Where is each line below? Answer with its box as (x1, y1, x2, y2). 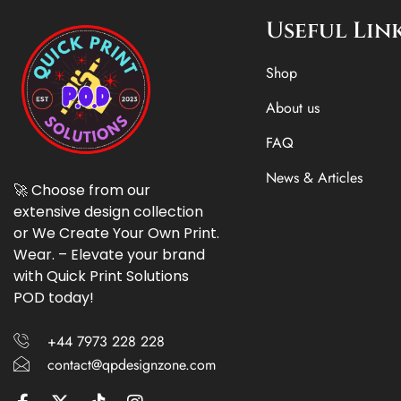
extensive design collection (13, 201, 203, 222)
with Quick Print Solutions (13, 266, 189, 286)
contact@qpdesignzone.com (47, 354, 216, 375)
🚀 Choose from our (13, 180, 150, 200)
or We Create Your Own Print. (13, 223, 219, 243)
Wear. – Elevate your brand (13, 244, 205, 265)
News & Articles (265, 166, 363, 188)
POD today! (13, 287, 94, 308)
